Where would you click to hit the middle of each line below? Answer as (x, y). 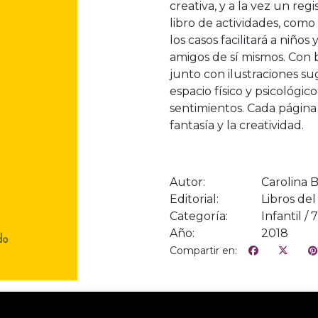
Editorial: (194, 199)
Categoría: (199, 216)
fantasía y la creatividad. (237, 125)
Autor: (187, 182)
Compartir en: (203, 250)
